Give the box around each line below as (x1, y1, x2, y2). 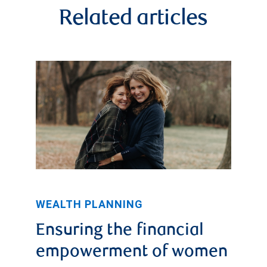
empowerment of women (36, 244, 228, 261)
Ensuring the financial (36, 222, 204, 240)
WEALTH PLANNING (36, 197, 143, 211)
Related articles (59, 9, 208, 31)
